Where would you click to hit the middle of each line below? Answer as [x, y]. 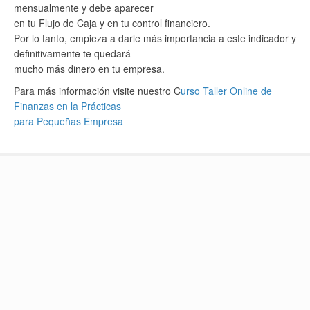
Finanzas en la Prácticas [67, 106]
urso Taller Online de [226, 91]
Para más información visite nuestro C [97, 91]
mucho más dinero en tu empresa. [89, 69]
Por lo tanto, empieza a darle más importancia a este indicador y [155, 38]
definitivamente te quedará [72, 53]
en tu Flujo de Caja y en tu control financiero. [112, 23]
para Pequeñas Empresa [69, 121]
